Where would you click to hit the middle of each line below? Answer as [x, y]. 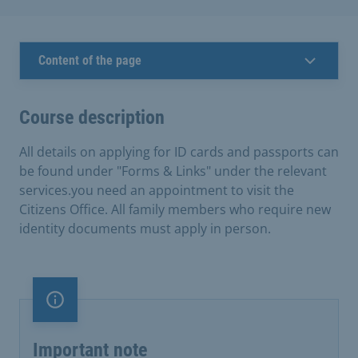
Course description [92, 117]
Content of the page [90, 60]
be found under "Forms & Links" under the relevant [173, 171]
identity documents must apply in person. [145, 228]
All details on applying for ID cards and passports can [179, 151]
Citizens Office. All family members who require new [175, 209]
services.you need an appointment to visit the [157, 190]
